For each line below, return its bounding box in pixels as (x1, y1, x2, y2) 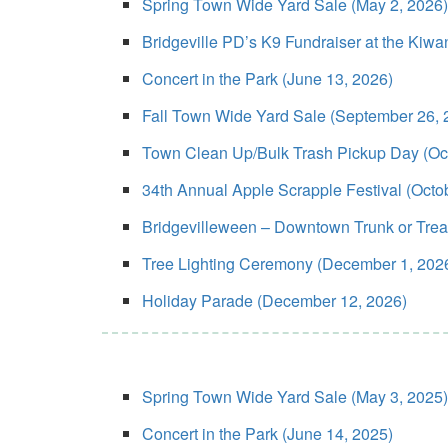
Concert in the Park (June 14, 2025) (142, 422, 393, 445)
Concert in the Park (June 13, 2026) (142, 67, 393, 90)
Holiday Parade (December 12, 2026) (142, 289, 407, 312)
